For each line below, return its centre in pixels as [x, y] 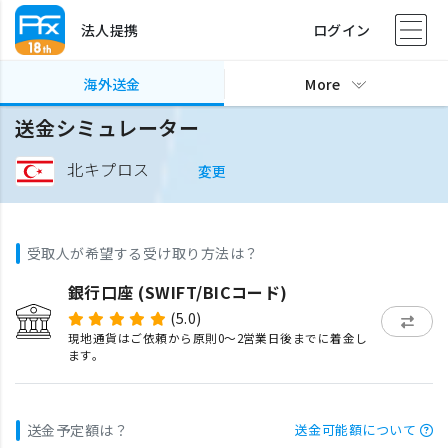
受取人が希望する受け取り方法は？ [143, 253]
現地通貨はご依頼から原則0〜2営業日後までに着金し [217, 337]
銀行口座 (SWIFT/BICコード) [177, 292]
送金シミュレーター [107, 127]
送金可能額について [355, 429]
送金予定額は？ [78, 430]
